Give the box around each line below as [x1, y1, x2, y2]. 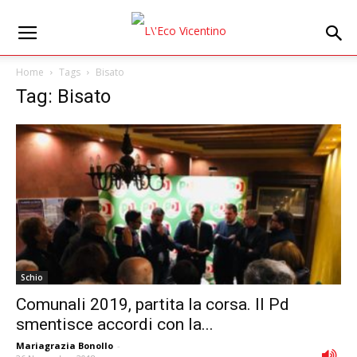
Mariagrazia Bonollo [16, 339, 113, 352]
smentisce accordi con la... [16, 315, 214, 335]
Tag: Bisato [16, 85, 111, 108]
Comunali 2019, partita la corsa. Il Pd [16, 295, 289, 315]
